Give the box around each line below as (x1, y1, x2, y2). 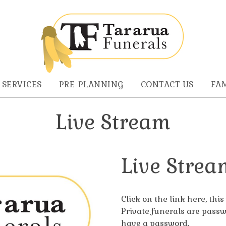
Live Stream (55, 109, 171, 135)
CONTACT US (140, 79, 194, 90)
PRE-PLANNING (59, 79, 124, 90)
